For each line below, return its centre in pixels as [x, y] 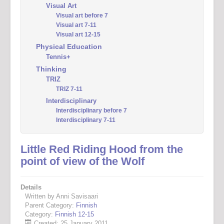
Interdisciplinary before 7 [91, 110]
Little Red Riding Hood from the [102, 149]
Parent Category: [50, 205]
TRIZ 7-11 [69, 89]
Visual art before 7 [82, 15]
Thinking [51, 69]
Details [31, 187]
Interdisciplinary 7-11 [86, 120]
